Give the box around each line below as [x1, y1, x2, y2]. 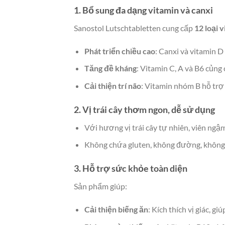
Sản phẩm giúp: [74, 181, 127, 191]
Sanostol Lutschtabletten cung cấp [74, 23, 194, 33]
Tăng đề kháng [84, 63, 137, 73]
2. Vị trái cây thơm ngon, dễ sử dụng [74, 103, 215, 115]
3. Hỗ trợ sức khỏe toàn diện [74, 163, 187, 174]
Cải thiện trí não [84, 80, 141, 90]
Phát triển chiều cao [84, 46, 155, 56]
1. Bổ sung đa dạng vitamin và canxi [74, 4, 213, 16]
